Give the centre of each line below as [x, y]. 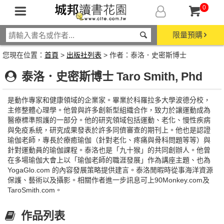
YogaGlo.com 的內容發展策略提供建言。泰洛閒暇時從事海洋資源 [110, 170]
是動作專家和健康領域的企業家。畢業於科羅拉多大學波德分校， [109, 100]
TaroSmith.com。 [35, 190]
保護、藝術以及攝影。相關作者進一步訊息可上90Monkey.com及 [108, 180]
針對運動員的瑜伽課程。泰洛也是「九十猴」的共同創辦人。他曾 [109, 150]
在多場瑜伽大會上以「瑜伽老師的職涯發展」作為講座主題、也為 [109, 160]
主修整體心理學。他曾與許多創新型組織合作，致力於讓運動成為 [109, 110]
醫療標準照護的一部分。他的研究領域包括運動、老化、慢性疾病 [109, 120]
